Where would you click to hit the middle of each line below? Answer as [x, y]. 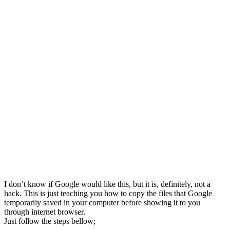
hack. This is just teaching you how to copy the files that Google [108, 193]
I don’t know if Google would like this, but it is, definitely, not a [107, 184]
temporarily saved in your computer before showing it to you [102, 202]
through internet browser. [45, 212]
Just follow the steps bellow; [50, 221]
